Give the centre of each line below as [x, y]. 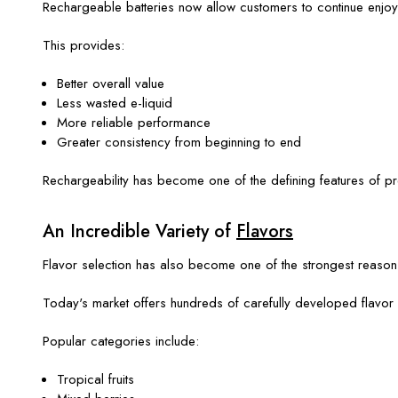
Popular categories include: [121, 341]
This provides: [84, 45]
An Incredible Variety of [139, 231]
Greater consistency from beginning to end [179, 142]
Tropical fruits [96, 379]
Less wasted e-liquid [115, 103]
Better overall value [111, 83]
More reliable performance [134, 122]
